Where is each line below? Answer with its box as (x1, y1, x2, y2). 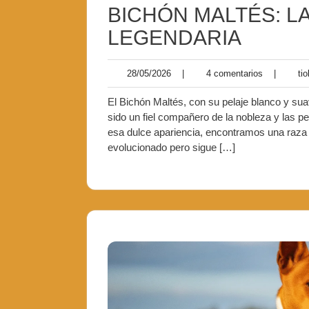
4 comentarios (198, 68, 263, 79)
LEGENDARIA (108, 26, 241, 49)
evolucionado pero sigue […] (108, 141, 235, 153)
